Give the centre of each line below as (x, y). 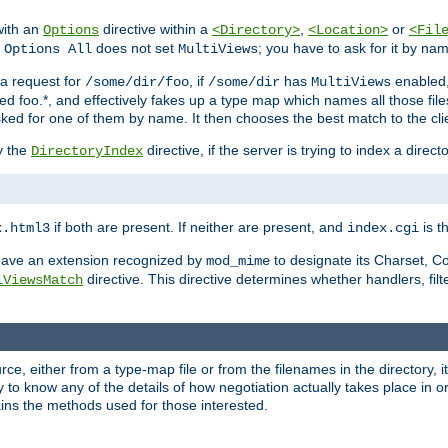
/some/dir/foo (137, 82)
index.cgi (383, 228)
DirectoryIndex (87, 151)
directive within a (155, 29)
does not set (135, 48)
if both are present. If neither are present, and (198, 227)
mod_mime (238, 261)
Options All (48, 49)
